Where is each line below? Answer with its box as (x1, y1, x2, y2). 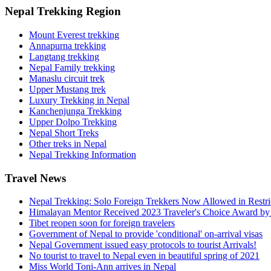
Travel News (5, 171, 66, 184)
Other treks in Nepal (29, 138, 106, 149)
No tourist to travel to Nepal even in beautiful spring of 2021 (29, 250, 260, 261)
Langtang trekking (29, 51, 99, 62)
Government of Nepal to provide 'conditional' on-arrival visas (29, 229, 263, 240)
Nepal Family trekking (29, 62, 115, 73)
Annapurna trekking (29, 40, 106, 51)
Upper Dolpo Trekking (29, 116, 117, 127)
